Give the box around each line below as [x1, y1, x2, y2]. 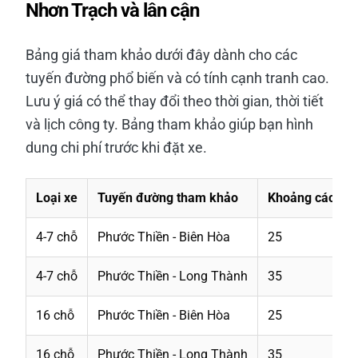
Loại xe [36, 189, 78, 205]
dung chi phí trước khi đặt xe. [26, 138, 207, 156]
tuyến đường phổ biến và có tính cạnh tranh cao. [26, 69, 329, 86]
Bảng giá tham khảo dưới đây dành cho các [26, 46, 297, 63]
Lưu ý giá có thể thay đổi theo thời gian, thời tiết [26, 92, 324, 109]
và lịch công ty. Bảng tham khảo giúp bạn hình [26, 115, 313, 133]
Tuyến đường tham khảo [97, 189, 238, 205]
